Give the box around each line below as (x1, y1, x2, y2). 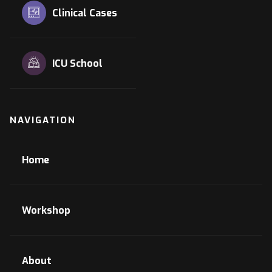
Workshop (22, 203, 70, 217)
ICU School (52, 56, 103, 70)
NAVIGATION (10, 114, 76, 126)
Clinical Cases (52, 6, 117, 19)
